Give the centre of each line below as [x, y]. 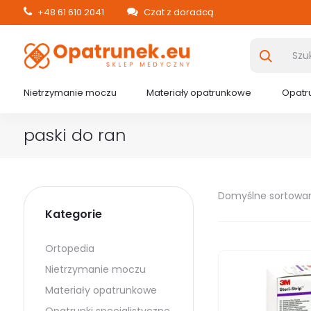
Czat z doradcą [177, 12]
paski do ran [75, 135]
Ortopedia [69, 249]
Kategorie [73, 214]
